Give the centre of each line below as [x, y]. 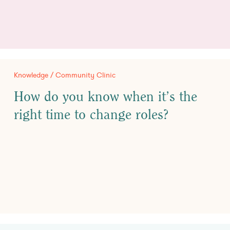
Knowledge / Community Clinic [65, 75]
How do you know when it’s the [106, 97]
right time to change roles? [91, 115]
